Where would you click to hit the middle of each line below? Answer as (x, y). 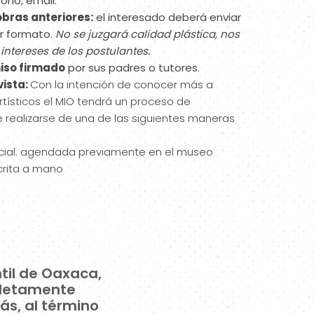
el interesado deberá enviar (168, 17)
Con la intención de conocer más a (122, 84)
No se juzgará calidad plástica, (138, 34)
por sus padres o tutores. (133, 67)
